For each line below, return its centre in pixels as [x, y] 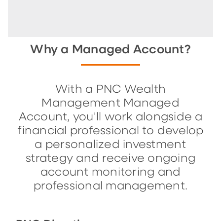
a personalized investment [110, 145]
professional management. [110, 186]
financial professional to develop [110, 131]
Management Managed [110, 103]
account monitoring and [110, 172]
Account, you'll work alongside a [110, 117]
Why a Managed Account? [110, 50]
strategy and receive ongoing [110, 158]
